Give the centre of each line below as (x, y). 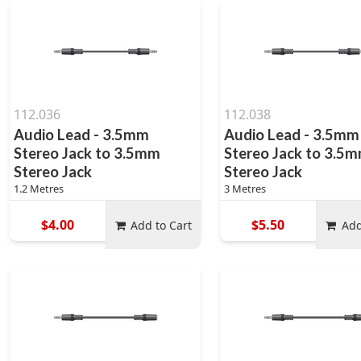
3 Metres (245, 189)
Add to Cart (162, 225)
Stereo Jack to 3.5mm (87, 153)
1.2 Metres (39, 189)
